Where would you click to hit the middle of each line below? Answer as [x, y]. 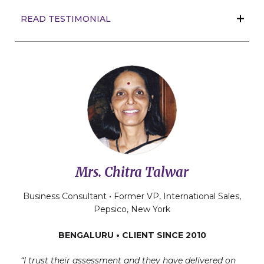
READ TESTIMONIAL [66, 19]
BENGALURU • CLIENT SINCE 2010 [132, 235]
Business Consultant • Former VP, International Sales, [132, 197]
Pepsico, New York [132, 209]
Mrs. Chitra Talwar [132, 172]
